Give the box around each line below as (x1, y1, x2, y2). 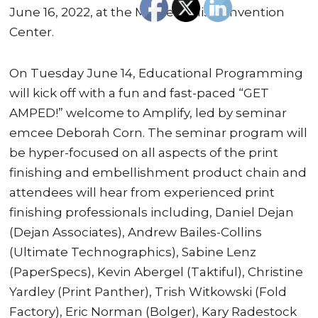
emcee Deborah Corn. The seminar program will (9, 126, 308, 141)
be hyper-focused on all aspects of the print (9, 146, 279, 160)
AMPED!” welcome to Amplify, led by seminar (9, 106, 287, 121)
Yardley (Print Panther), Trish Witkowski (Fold (9, 285, 287, 300)
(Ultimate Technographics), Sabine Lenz (9, 245, 257, 260)
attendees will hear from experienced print (9, 185, 275, 200)
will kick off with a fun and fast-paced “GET (9, 86, 270, 101)
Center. (9, 24, 55, 39)
